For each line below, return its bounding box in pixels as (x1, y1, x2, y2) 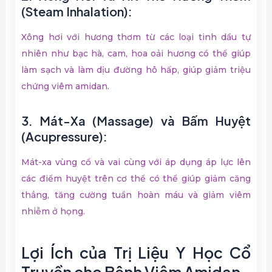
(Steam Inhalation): (21, 4, 133, 19)
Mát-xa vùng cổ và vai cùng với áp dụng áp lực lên (21, 157, 251, 168)
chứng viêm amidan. (21, 81, 110, 92)
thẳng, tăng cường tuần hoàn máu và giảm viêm (21, 189, 251, 201)
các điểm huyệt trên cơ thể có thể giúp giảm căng (21, 173, 251, 185)
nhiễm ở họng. (21, 206, 86, 217)
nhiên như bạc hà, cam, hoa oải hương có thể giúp (21, 48, 251, 59)
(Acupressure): (21, 129, 108, 144)
